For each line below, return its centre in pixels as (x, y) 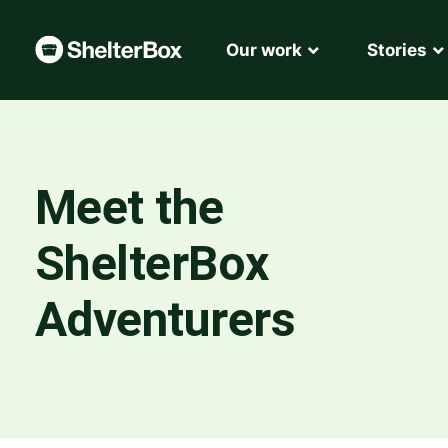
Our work (263, 50)
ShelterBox (151, 263)
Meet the (129, 207)
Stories (396, 50)
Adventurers (164, 319)
